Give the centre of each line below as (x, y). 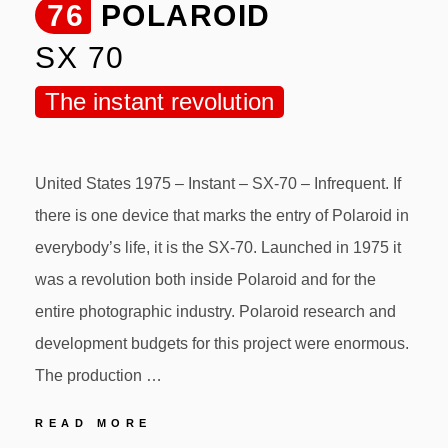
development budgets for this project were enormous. (222, 343)
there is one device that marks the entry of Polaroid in (222, 215)
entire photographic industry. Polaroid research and (215, 311)
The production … (98, 375)
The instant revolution (159, 101)
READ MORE (93, 422)
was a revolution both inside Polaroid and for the (205, 279)
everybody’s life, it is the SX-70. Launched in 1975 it (218, 247)
